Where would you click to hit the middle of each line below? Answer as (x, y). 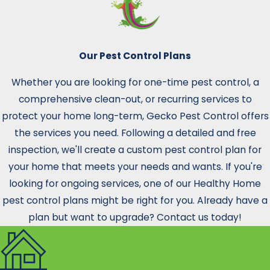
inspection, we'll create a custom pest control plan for (135, 150)
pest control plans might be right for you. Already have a (135, 201)
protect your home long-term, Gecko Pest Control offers (135, 116)
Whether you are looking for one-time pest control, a (135, 83)
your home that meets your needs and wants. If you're (135, 167)
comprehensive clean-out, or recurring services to (135, 99)
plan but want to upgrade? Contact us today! (135, 218)
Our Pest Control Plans (135, 56)
